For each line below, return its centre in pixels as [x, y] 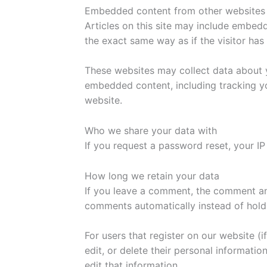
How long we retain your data [152, 176]
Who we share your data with [151, 130]
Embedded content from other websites [175, 10]
